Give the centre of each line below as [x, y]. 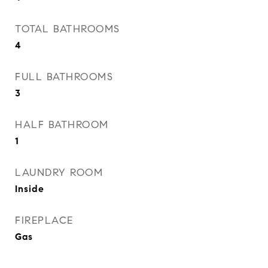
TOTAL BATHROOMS [68, 29]
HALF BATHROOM [62, 125]
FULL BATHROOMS [64, 77]
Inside [30, 189]
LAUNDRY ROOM [59, 173]
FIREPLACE [44, 220]
